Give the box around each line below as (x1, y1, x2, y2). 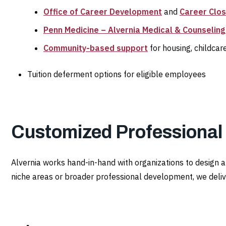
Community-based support (43, 43, 148, 53)
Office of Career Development (43, 7, 162, 17)
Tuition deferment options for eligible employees (27, 69, 206, 80)
